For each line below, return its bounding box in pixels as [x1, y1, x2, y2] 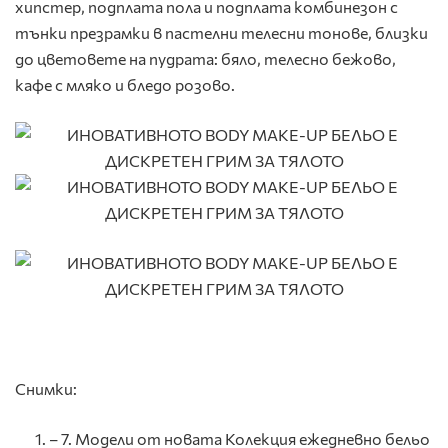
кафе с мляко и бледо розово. [15, 75, 235, 95]
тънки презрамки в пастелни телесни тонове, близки [15, 23, 428, 43]
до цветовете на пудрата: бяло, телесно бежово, [15, 49, 396, 69]
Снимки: [15, 379, 77, 399]
